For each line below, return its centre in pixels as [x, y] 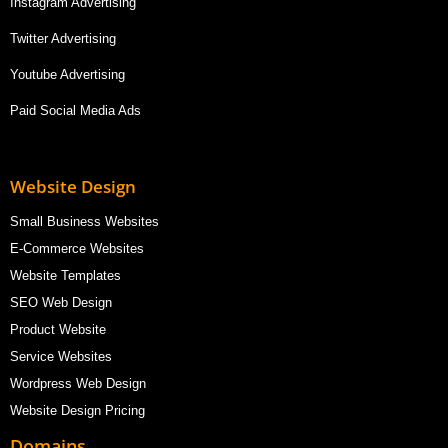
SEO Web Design [61, 302]
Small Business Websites [84, 221]
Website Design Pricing [77, 410]
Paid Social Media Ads [75, 110]
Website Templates [65, 275]
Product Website [60, 329]
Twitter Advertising [63, 38]
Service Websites [61, 356]
